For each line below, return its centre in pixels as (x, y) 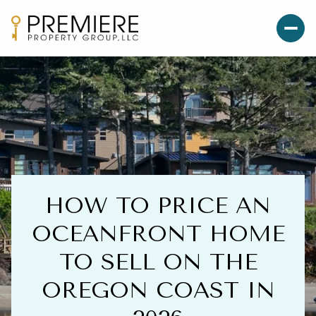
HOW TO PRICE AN (158, 206)
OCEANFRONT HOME (158, 234)
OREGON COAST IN (158, 291)
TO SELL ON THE (158, 262)
